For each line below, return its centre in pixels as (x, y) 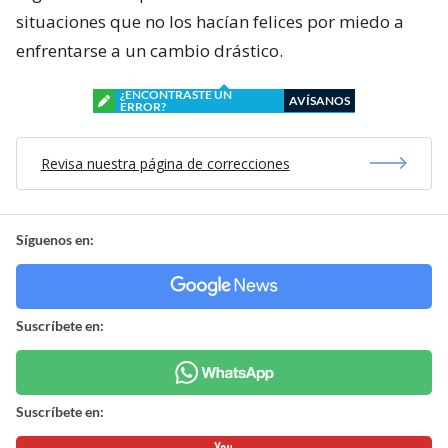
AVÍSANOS (319, 100)
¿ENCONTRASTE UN (176, 94)
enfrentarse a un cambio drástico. (149, 50)
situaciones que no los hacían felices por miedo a (210, 21)
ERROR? (143, 106)
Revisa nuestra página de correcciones (165, 163)
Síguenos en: (55, 239)
